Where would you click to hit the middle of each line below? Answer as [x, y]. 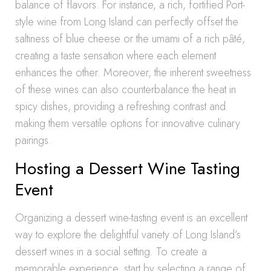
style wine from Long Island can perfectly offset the [127, 22]
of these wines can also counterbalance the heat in [126, 90]
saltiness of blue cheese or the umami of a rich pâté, [130, 39]
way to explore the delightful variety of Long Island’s [128, 235]
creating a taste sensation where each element [116, 56]
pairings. [33, 140]
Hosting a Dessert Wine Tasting [128, 168]
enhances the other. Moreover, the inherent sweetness [133, 73]
